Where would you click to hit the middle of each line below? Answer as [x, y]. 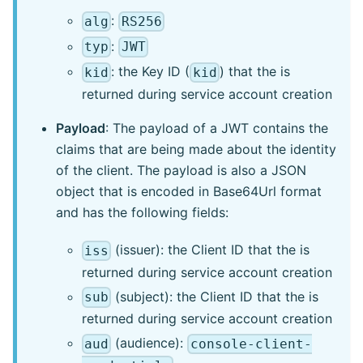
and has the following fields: [142, 213]
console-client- [251, 344]
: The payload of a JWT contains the [217, 128]
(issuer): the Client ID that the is [211, 250]
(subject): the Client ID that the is [215, 296]
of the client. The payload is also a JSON [181, 171]
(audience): [149, 343]
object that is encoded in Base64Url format [189, 192]
